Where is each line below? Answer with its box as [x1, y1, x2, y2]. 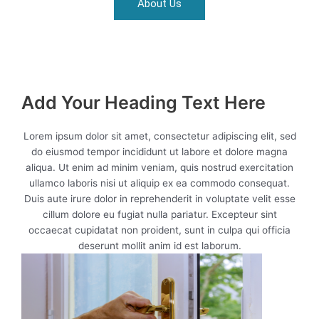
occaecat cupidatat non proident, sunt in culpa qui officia [28, 224, 291, 236]
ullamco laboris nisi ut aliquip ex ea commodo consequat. [29, 177, 290, 189]
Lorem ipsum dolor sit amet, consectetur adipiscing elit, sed [23, 130, 296, 142]
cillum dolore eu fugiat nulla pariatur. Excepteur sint [42, 208, 277, 220]
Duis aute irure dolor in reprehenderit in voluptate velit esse [23, 192, 296, 204]
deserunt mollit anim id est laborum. [78, 239, 241, 251]
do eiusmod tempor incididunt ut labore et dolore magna [31, 145, 288, 157]
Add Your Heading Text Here [21, 91, 266, 113]
